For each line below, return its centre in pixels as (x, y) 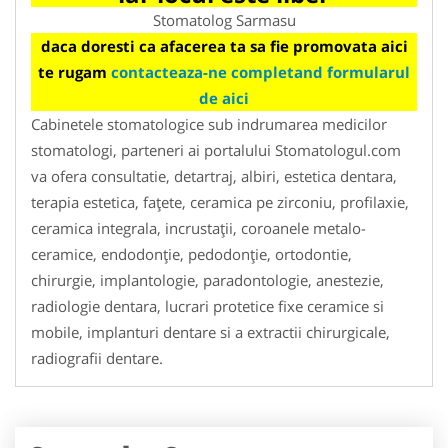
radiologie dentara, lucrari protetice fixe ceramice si (207, 305)
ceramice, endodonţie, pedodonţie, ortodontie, (191, 253)
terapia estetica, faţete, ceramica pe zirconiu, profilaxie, (220, 201)
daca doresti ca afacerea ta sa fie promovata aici (224, 45)
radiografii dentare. (97, 357)
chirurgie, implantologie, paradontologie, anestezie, (207, 279)
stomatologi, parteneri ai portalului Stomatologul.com (216, 149)
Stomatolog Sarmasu (224, 19)
